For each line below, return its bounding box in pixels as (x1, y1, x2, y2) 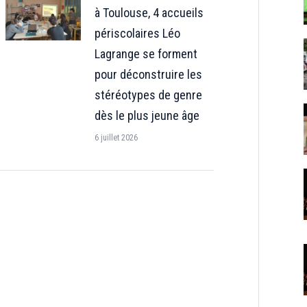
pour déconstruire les (94, 67, 202, 82)
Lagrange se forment (94, 47, 197, 61)
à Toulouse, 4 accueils (94, 5, 204, 20)
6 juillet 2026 (94, 133, 138, 143)
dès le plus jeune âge (94, 108, 199, 123)
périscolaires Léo (94, 26, 180, 40)
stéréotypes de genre (94, 88, 202, 102)
